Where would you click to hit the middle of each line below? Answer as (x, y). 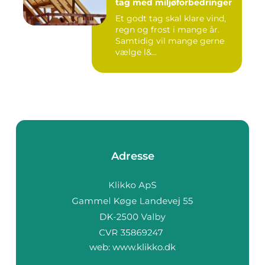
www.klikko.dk (144, 247)
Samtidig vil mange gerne (170, 41)
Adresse (132, 156)
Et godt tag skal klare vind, (171, 18)
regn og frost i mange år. (167, 29)
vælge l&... (136, 52)
